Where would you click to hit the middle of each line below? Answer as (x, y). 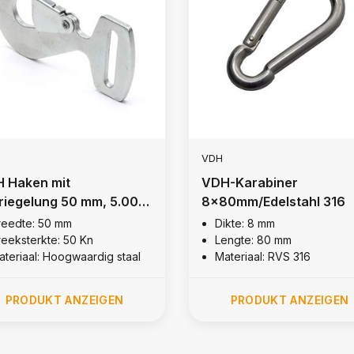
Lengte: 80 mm (253, 239)
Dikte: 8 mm (245, 223)
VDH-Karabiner (249, 182)
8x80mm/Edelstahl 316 (273, 201)
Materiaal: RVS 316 (262, 256)
